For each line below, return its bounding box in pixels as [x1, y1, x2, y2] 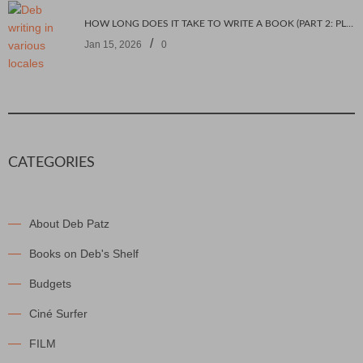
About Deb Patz [29, 216, 109, 230]
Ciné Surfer [29, 306, 88, 320]
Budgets [29, 276, 71, 290]
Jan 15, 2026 [84, 39, 142, 51]
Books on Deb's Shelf [29, 246, 139, 260]
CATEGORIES [8, 155, 95, 170]
